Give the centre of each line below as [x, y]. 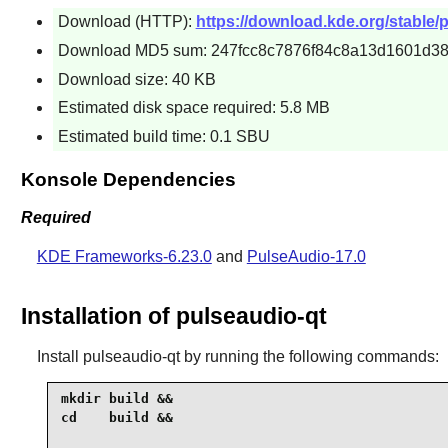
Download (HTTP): [126, 22]
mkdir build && [116, 399]
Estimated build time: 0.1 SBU [163, 136]
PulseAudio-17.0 [306, 257]
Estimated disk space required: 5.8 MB [193, 108]
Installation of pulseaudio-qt [173, 315]
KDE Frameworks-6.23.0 [124, 257]
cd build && [116, 418]
